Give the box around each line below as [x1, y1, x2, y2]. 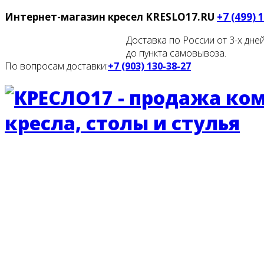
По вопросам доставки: [5, 60, 108, 72]
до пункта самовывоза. [126, 47, 226, 60]
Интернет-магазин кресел [5, 10, 146, 24]
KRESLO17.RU [146, 10, 214, 24]
